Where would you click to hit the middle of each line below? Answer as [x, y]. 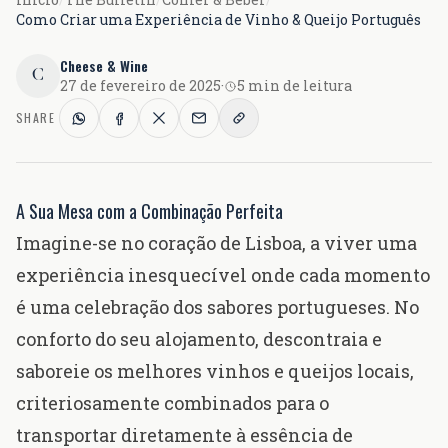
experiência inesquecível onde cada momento [223, 275]
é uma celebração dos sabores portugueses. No [217, 307]
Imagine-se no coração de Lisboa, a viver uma [216, 243]
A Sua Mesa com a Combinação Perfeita [149, 211]
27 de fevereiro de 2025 [140, 86]
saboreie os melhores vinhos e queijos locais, [215, 371]
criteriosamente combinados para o [172, 403]
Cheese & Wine [104, 66]
